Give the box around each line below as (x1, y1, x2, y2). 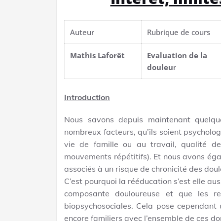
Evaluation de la (147, 50, 208, 60)
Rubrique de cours (147, 27, 211, 37)
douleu (147, 62, 174, 72)
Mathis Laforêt (70, 50, 125, 60)
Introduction (64, 92, 110, 102)
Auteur (70, 27, 95, 37)
